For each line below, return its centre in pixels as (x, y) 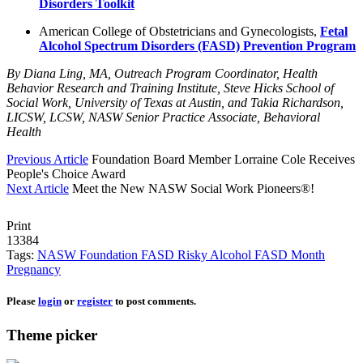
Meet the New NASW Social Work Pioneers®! (193, 189)
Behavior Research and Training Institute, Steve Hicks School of (170, 88)
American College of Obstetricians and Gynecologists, (179, 32)
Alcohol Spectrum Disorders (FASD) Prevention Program (197, 46)
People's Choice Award (66, 174)
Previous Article (47, 160)
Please (22, 301)
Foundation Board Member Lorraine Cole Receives (223, 160)
